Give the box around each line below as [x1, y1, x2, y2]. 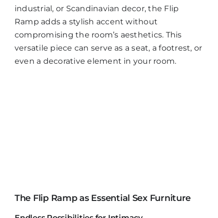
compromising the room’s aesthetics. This [15, 30, 182, 39]
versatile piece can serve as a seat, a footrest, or [15, 43, 202, 53]
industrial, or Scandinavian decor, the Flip [15, 3, 179, 13]
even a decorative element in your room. [15, 56, 177, 66]
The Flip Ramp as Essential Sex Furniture [15, 193, 191, 204]
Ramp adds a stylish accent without [15, 17, 158, 26]
